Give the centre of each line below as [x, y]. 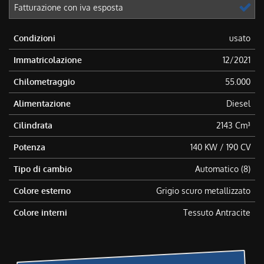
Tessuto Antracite [217, 212]
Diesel [238, 103]
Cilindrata [33, 125]
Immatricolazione [48, 60]
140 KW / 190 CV [220, 147]
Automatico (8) [223, 169]
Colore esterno [42, 190]
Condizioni [34, 38]
